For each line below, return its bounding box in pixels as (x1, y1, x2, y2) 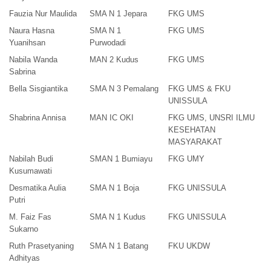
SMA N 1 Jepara (90, 9, 147, 19)
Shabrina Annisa (9, 113, 66, 123)
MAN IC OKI (90, 113, 134, 123)
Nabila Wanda (9, 55, 57, 65)
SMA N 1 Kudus (90, 212, 146, 222)
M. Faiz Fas (9, 212, 51, 222)
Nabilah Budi (9, 154, 53, 164)
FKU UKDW (168, 241, 210, 251)
